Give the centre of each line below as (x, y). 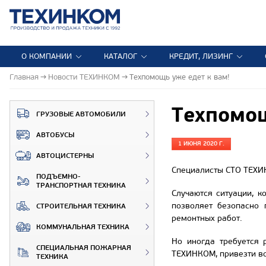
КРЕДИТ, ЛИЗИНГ (201, 56)
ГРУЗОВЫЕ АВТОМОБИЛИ (81, 114)
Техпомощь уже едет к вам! (180, 77)
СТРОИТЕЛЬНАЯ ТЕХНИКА (81, 206)
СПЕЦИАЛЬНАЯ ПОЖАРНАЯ (84, 248)
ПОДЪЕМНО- (58, 176)
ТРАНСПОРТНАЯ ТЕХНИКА (81, 185)
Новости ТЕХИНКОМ (84, 77)
